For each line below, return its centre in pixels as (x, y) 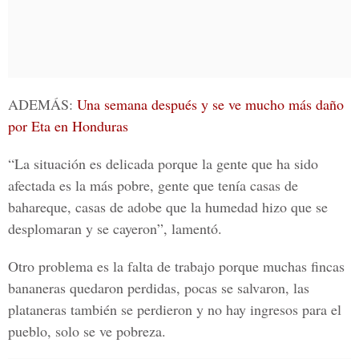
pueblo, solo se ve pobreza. (87, 331)
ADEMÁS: (40, 104)
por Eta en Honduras (68, 126)
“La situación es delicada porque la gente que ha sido (163, 163)
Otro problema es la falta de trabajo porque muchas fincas (176, 266)
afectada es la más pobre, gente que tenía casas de (153, 185)
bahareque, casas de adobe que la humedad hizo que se (168, 207)
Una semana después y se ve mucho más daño (208, 104)
